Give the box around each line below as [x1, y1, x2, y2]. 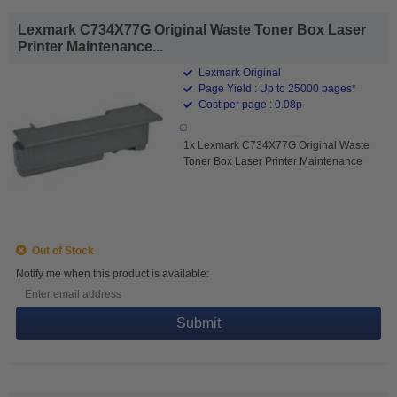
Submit [176, 315, 221, 331]
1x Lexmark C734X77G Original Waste [183, 138, 370, 152]
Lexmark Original [196, 66, 282, 79]
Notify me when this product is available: [16, 267, 209, 280]
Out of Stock [27, 244, 94, 257]
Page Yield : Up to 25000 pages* [196, 82, 357, 95]
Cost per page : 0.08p [196, 97, 303, 111]
